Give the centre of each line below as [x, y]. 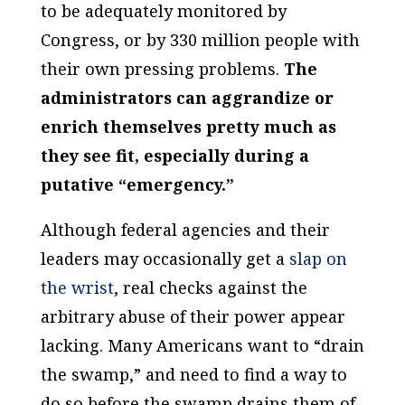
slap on [318, 258]
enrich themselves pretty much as [188, 126]
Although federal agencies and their [185, 229]
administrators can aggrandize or [187, 97]
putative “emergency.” [137, 184]
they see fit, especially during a [174, 155]
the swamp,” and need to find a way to [193, 374]
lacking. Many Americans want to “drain [202, 345]
